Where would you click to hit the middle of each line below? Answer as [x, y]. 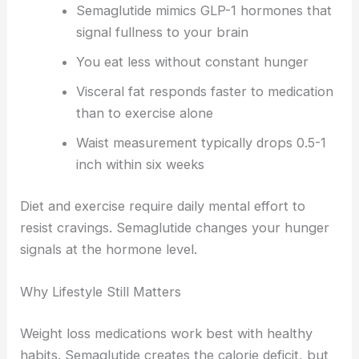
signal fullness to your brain [162, 32]
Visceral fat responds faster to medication [204, 92]
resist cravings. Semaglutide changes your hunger [175, 227]
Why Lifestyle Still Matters [101, 292]
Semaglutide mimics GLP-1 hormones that [204, 11]
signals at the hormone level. [109, 249]
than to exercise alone [144, 113]
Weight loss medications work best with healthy [167, 333]
